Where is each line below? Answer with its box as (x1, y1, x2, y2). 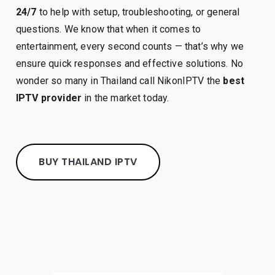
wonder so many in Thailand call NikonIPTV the (16, 75, 223, 87)
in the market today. (82, 92, 169, 104)
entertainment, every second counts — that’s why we (16, 41, 244, 52)
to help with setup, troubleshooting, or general (36, 6, 240, 18)
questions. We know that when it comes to (16, 23, 201, 35)
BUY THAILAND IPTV (39, 155, 137, 169)
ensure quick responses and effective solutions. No (16, 58, 244, 69)
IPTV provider (16, 92, 82, 104)
